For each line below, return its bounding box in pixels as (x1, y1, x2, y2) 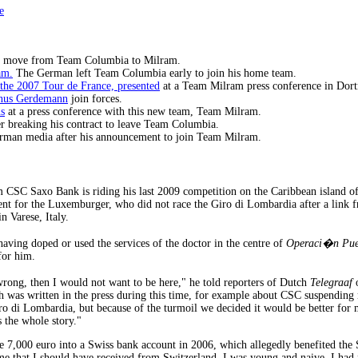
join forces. (68, 92, 122, 105)
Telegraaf (310, 276, 352, 288)
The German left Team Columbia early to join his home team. (13, 66, 296, 79)
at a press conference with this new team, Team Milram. (5, 105, 261, 117)
